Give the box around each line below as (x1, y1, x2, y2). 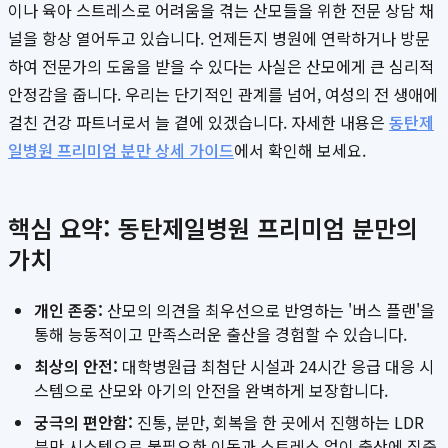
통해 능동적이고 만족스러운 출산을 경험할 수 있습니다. (34, 322, 407, 347)
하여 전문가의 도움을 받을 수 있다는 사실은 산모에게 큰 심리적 (8, 54, 434, 79)
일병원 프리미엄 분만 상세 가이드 (8, 138, 234, 163)
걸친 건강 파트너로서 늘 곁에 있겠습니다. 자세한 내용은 (8, 110, 389, 135)
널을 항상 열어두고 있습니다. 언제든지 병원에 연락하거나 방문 (8, 26, 430, 51)
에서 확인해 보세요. (234, 138, 366, 163)
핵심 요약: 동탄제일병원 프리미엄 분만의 (8, 210, 418, 246)
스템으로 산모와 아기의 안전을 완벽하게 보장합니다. (34, 378, 388, 403)
